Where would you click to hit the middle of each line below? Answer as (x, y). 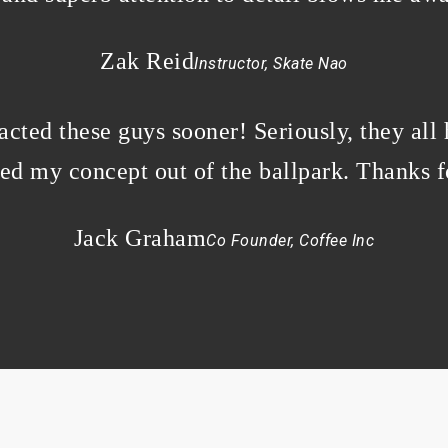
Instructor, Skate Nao (271, 63)
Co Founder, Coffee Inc (290, 240)
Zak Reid (147, 60)
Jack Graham (140, 237)
